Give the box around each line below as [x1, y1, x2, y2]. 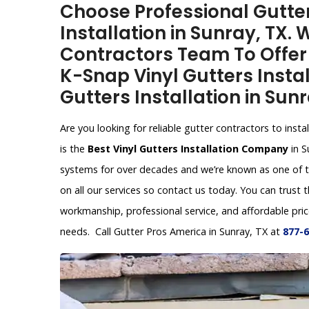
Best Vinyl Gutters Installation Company [88, 142, 288, 156]
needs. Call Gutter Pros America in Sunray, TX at [60, 225, 283, 239]
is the [60, 142, 88, 156]
